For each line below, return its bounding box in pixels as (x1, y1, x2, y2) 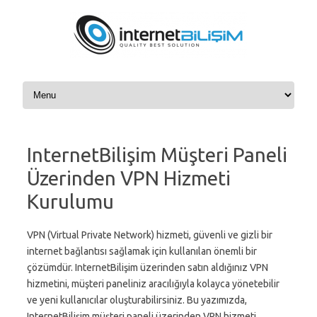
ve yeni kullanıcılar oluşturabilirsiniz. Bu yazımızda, (27, 294, 247, 306)
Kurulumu (27, 190, 114, 212)
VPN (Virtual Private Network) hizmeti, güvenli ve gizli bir (27, 229, 272, 241)
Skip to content (20, 78, 86, 89)
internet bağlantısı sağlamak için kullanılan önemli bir (27, 246, 257, 257)
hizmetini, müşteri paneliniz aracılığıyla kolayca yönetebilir (27, 278, 279, 289)
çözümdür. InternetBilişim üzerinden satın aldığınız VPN (27, 262, 268, 273)
